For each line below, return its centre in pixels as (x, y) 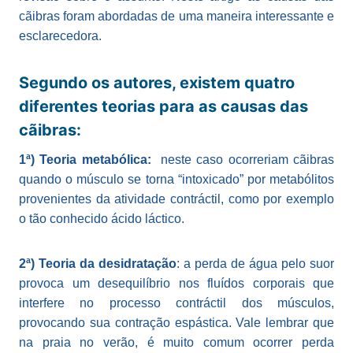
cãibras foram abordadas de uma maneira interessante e (176, 17)
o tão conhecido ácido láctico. (102, 219)
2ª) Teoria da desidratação (98, 264)
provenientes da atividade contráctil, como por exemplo (176, 199)
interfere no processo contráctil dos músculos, (176, 303)
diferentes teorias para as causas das (163, 107)
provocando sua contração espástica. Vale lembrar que (176, 323)
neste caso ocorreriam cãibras (243, 160)
